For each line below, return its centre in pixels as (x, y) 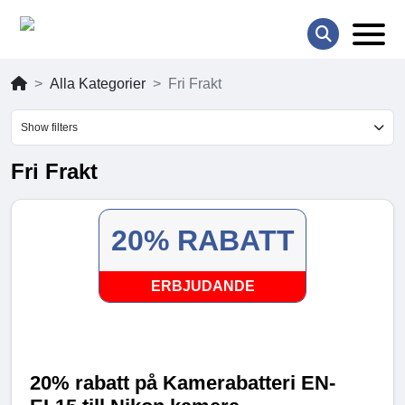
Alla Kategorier (98, 84)
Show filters (49, 128)
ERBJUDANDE (202, 287)
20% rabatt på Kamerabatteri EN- (183, 383)
